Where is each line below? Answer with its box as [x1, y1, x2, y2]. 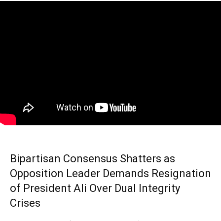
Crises [10, 196, 40, 209]
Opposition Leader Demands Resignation [10, 167, 211, 180]
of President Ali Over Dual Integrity [10, 182, 180, 194]
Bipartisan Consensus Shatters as [10, 152, 175, 165]
